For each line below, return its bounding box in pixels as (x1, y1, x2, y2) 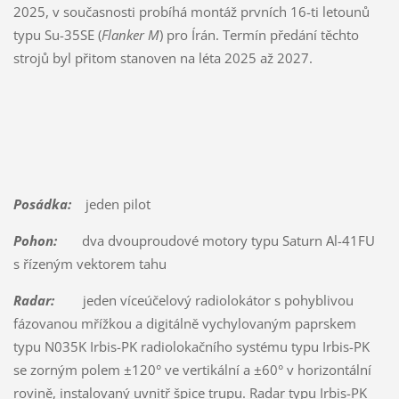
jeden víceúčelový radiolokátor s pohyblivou (53, 290, 354, 309)
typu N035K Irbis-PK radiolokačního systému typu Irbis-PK (12, 337, 370, 355)
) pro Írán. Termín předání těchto (159, 25, 359, 44)
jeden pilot (70, 194, 151, 213)
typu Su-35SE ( (12, 25, 102, 44)
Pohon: (12, 231, 57, 249)
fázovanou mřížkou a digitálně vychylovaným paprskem (12, 313, 356, 332)
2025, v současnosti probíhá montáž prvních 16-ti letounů (12, 2, 370, 20)
